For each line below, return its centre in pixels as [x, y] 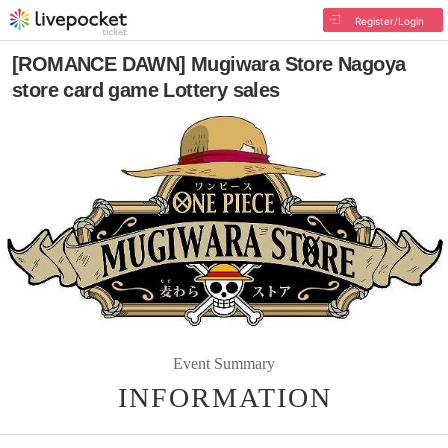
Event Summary [224, 363]
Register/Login [389, 21]
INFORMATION [225, 397]
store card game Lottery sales [146, 90]
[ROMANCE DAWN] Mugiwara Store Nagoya [209, 64]
